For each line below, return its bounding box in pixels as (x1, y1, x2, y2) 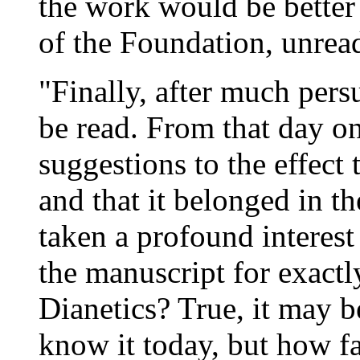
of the (39, 24, 120, 59)
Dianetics (39, 290, 157, 325)
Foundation (120, 24, 265, 59)
